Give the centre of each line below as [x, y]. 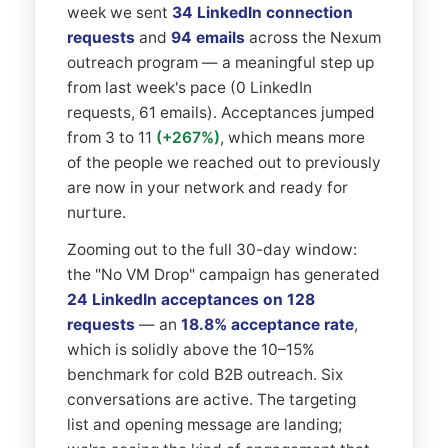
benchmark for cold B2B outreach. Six [205, 374]
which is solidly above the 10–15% [191, 349]
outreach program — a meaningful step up [220, 62]
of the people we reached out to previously [224, 162]
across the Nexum [313, 37]
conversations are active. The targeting [211, 399]
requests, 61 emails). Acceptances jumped [221, 112]
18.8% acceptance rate [267, 324]
